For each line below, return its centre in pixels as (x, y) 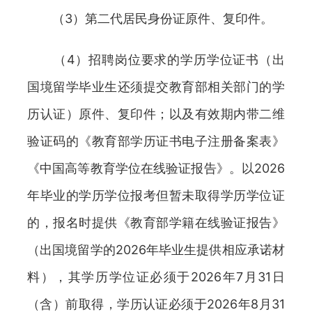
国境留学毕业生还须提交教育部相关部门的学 (156, 87)
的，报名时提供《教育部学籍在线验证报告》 (156, 223)
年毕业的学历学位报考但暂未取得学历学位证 (156, 195)
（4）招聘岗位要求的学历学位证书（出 (156, 60)
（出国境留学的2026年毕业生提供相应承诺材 (156, 250)
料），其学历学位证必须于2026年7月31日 (156, 277)
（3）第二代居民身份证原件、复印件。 (150, 18)
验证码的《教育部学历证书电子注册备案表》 (156, 141)
